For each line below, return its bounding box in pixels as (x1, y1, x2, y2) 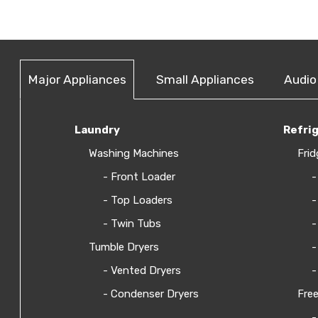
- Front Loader (103, 170, 175, 183)
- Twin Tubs (103, 216, 161, 230)
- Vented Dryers (103, 263, 181, 277)
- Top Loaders (103, 193, 172, 207)
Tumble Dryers (89, 240, 159, 253)
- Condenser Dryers (103, 287, 199, 300)
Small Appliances (156, 72, 254, 87)
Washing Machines (89, 146, 179, 160)
